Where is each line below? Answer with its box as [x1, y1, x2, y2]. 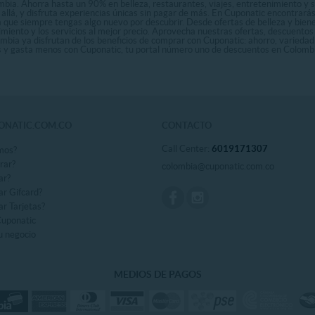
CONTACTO [162, 120, 212, 131]
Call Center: [162, 143, 212, 154]
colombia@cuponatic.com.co [162, 160, 274, 172]
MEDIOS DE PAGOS [113, 268, 202, 280]
